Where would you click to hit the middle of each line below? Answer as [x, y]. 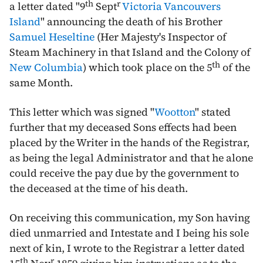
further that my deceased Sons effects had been [123, 127]
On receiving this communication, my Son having [130, 218]
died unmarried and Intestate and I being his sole [129, 233]
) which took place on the [145, 67]
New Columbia [46, 67]
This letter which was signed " [82, 112]
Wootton [175, 112]
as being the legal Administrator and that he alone [131, 158]
